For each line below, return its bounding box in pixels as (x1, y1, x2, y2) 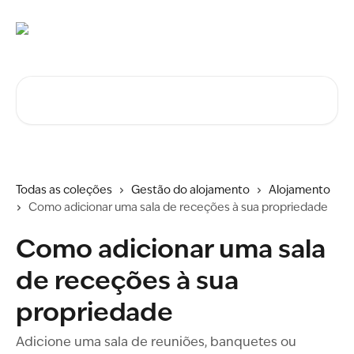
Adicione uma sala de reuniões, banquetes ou (16, 337, 296, 349)
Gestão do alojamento (131, 185, 250, 196)
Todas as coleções (16, 185, 112, 196)
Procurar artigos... (15, 78, 122, 91)
